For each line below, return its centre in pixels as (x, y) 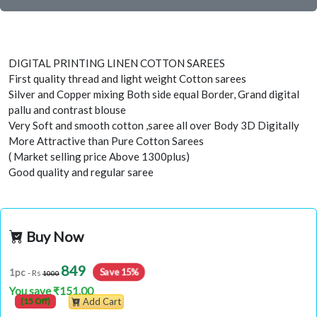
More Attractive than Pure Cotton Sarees (106, 140)
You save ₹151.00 (51, 290)
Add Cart (102, 302)
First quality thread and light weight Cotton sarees (127, 78)
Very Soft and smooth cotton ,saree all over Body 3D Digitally (154, 125)
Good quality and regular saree (81, 172)
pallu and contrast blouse (67, 109)
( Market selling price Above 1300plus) (99, 156)
